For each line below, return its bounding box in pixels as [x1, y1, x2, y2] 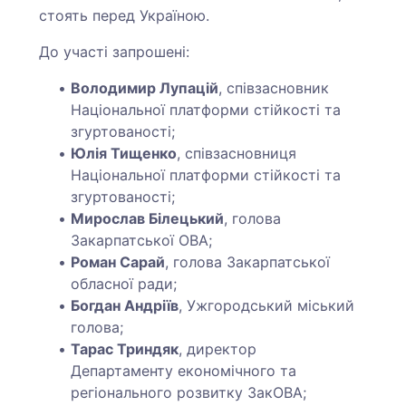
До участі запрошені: [39, 42, 195, 61]
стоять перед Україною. [39, 5, 215, 24]
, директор [179, 339, 257, 358]
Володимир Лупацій [71, 78, 219, 97]
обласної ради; [71, 274, 178, 293]
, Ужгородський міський [179, 295, 355, 314]
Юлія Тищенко [71, 143, 178, 162]
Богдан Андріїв [71, 295, 179, 314]
